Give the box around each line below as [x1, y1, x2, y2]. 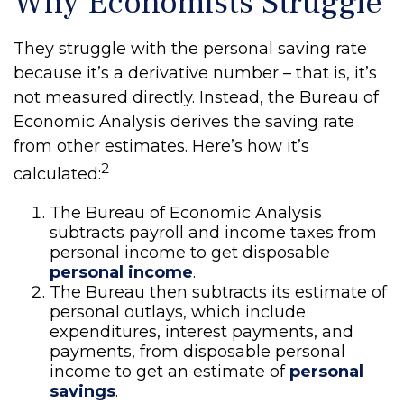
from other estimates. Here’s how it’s [14, 136, 309, 156]
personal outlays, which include [50, 302, 306, 322]
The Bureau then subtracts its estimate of [50, 282, 387, 302]
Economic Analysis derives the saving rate [14, 112, 354, 132]
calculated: [14, 164, 101, 184]
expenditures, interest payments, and [50, 322, 353, 342]
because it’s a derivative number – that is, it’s [14, 63, 377, 83]
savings [50, 381, 115, 401]
